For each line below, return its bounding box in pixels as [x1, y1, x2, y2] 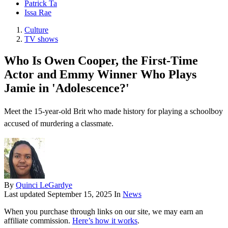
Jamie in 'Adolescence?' [4, 81, 129, 95]
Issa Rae [24, 8, 51, 17]
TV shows [24, 35, 58, 44]
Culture [24, 25, 48, 35]
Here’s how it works [72, 216, 137, 225]
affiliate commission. [4, 216, 72, 225]
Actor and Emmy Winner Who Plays [4, 68, 196, 81]
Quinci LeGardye [16, 181, 72, 190]
